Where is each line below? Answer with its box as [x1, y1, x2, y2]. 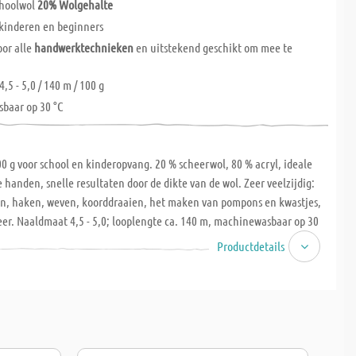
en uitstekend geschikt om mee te [133, 40, 293, 55]
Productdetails [216, 238, 284, 253]
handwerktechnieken [34, 40, 134, 55]
